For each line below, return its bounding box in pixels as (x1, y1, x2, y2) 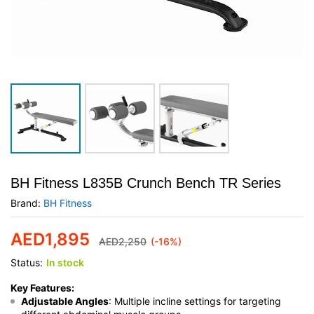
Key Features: (11, 282, 74, 294)
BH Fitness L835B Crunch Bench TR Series (11, 175, 281, 191)
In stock (46, 257, 84, 268)
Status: (11, 257, 43, 268)
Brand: (11, 197, 43, 209)
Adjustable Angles (21, 295, 109, 307)
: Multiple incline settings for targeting (109, 295, 281, 307)
